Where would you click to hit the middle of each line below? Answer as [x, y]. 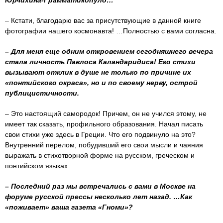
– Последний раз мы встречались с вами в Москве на [100, 186]
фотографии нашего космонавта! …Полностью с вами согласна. [111, 31]
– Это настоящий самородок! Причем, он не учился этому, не [106, 113]
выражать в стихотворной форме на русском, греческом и [100, 155]
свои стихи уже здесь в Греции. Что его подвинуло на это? [100, 134]
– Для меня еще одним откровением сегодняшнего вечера [109, 51]
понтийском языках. [37, 166]
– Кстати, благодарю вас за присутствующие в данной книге [103, 20]
